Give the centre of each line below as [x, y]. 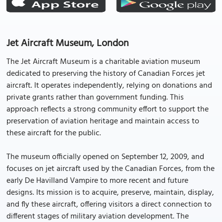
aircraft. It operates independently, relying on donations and [109, 86]
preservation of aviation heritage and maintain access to [103, 121]
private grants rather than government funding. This [95, 98]
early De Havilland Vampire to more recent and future [97, 181]
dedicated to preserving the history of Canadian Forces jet [106, 74]
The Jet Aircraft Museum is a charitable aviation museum [103, 62]
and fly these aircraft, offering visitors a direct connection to [109, 205]
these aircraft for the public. [54, 133]
